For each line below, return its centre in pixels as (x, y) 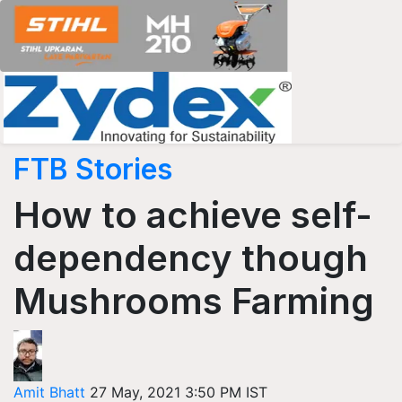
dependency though (191, 258)
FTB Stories (93, 169)
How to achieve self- (193, 215)
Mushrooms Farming (194, 301)
